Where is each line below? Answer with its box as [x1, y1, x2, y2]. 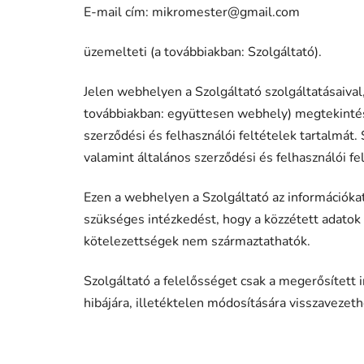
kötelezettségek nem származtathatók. [84, 232, 310, 250]
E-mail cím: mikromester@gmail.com [84, 2, 300, 21]
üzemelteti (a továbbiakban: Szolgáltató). [84, 42, 322, 61]
